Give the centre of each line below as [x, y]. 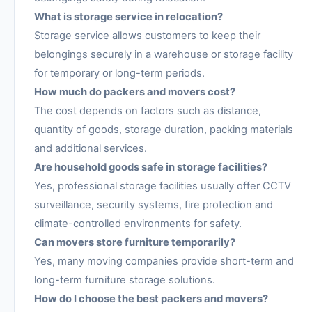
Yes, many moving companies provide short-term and [164, 261]
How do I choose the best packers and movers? [151, 298]
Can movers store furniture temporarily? [135, 242]
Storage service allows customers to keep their [147, 35]
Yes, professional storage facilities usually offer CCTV [163, 186]
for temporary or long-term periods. [119, 73]
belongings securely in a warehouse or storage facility [164, 54]
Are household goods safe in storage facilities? [151, 167]
